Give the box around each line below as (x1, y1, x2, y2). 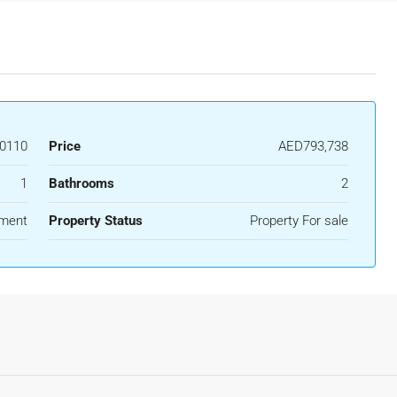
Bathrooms (48, 175, 114, 191)
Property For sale (250, 213, 348, 229)
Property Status (48, 213, 143, 229)
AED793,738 (278, 138, 348, 154)
